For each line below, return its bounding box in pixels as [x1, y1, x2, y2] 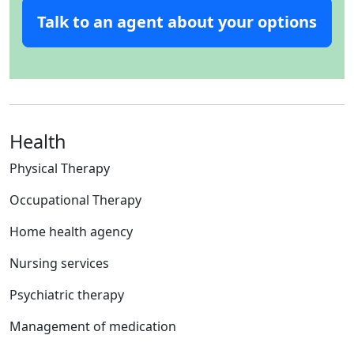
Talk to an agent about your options [37, 11, 317, 33]
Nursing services [9, 254, 109, 273]
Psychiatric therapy [9, 286, 124, 304]
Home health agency [9, 223, 133, 241]
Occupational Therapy [9, 191, 141, 209]
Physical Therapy [9, 160, 110, 178]
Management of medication [9, 318, 176, 336]
